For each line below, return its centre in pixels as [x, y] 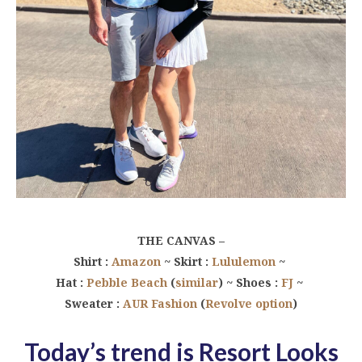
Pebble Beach [127, 282]
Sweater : [94, 303]
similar [197, 282]
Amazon [136, 261]
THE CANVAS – [181, 240]
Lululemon [244, 261]
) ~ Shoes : [250, 282]
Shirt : [93, 261]
